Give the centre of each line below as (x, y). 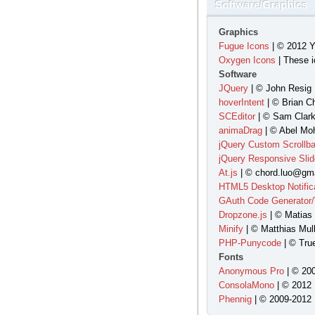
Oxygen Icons (247, 60)
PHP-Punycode (250, 243)
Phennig (235, 299)
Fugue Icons (244, 46)
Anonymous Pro (251, 271)
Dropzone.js (243, 215)
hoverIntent (241, 102)
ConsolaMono (246, 285)
